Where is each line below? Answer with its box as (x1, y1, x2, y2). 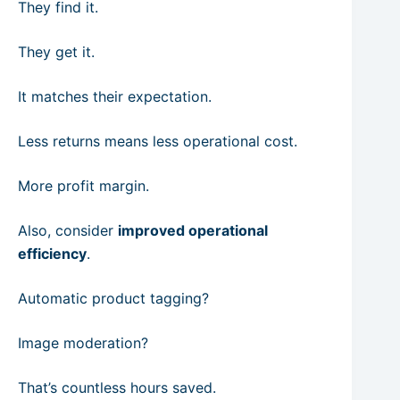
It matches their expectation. (18, 87, 212, 105)
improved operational (118, 221, 268, 239)
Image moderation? (18, 334, 148, 352)
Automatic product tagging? (18, 289, 209, 307)
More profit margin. (18, 177, 149, 195)
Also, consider (18, 221, 118, 239)
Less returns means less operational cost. (18, 132, 297, 150)
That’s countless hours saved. (18, 379, 216, 396)
